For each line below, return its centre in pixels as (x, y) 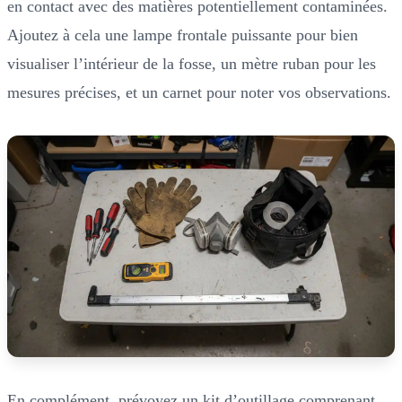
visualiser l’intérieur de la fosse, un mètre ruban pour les (192, 63)
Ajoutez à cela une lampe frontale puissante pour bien (183, 35)
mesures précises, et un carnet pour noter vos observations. (199, 92)
